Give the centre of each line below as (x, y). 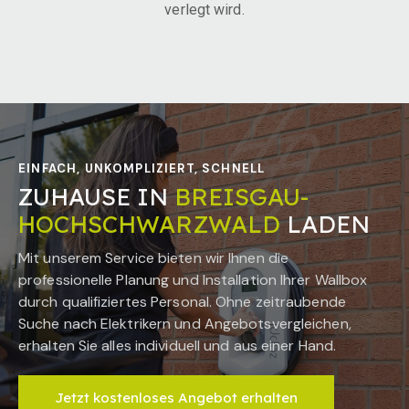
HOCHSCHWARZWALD (149, 224)
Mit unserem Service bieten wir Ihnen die (154, 258)
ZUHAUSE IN (96, 196)
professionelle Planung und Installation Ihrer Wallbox (193, 280)
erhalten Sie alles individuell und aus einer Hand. (178, 346)
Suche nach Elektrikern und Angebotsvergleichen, (185, 324)
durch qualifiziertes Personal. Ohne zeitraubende (182, 302)
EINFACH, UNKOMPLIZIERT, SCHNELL (142, 168)
